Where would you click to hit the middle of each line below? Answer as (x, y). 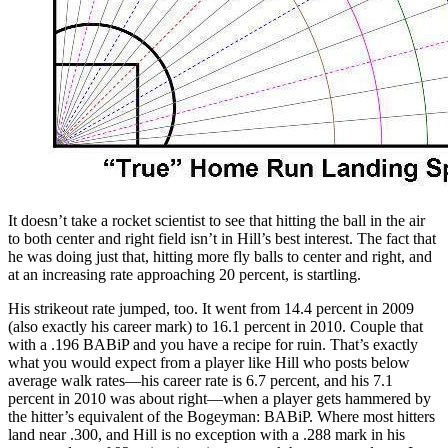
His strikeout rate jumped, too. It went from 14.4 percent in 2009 (211, 308)
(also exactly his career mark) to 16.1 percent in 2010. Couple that (215, 326)
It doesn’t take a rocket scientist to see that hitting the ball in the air (216, 220)
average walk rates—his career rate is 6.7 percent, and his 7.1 (200, 380)
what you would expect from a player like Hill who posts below (209, 362)
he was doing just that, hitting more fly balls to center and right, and (220, 256)
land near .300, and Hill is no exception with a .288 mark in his (206, 434)
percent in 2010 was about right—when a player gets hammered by (219, 398)
